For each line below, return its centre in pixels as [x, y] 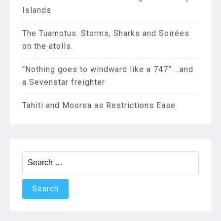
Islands [37, 10]
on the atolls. [48, 46]
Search [34, 157]
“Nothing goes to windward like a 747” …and [108, 69]
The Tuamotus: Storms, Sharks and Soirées [106, 33]
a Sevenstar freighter [64, 82]
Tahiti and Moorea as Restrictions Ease [99, 105]
